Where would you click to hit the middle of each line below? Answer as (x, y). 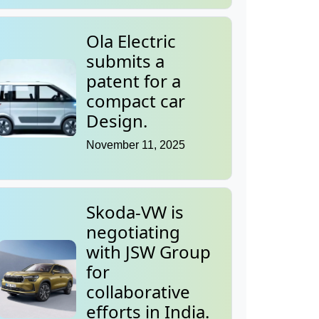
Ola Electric (131, 41)
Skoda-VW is (135, 212)
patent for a (134, 81)
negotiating (133, 232)
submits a (125, 61)
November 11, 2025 (136, 145)
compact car (136, 101)
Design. (117, 121)
